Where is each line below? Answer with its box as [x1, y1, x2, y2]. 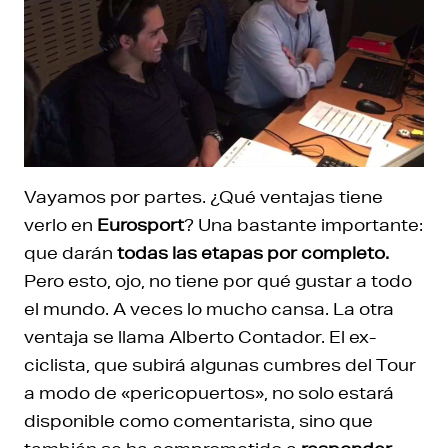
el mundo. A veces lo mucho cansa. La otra [24, 297, 394, 319]
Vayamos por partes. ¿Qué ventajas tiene [24, 185, 383, 207]
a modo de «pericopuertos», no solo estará [24, 381, 394, 403]
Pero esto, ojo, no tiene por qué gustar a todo [24, 269, 412, 291]
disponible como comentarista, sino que [24, 409, 373, 431]
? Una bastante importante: [184, 213, 423, 235]
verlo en [24, 213, 97, 235]
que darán [24, 241, 113, 263]
